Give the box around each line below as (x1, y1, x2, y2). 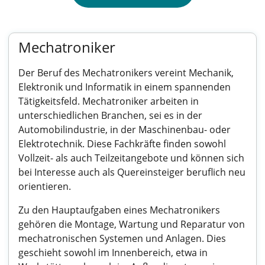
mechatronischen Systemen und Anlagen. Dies (18, 232, 226, 245)
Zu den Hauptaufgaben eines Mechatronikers (18, 203, 220, 216)
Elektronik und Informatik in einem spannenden (18, 80, 231, 93)
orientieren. (18, 180, 71, 193)
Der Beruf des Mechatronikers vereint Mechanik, (18, 66, 234, 79)
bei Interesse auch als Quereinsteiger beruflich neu (18, 166, 245, 179)
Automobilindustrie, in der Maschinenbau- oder (18, 123, 231, 136)
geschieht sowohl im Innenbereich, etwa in (18, 246, 208, 259)
